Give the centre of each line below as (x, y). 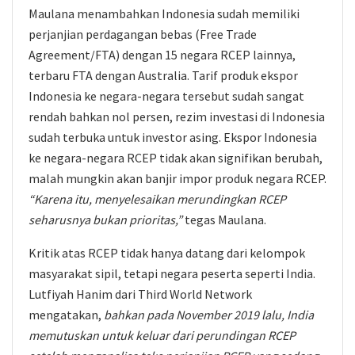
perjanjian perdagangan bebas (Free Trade (143, 34)
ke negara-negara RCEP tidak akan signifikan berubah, (176, 158)
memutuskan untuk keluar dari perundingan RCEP (162, 335)
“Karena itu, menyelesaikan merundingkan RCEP (157, 199)
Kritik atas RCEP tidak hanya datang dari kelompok (167, 253)
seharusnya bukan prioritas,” (105, 219)
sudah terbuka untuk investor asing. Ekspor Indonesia (173, 137)
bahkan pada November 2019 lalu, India (209, 315)
